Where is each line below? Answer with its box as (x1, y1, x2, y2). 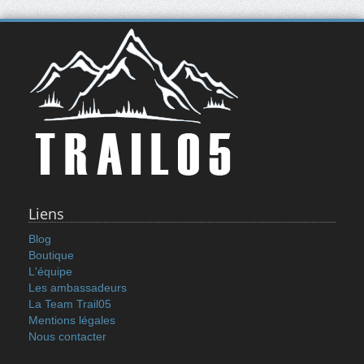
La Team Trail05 (28, 297, 111, 311)
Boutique (28, 249, 74, 262)
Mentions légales (28, 314, 115, 327)
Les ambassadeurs (28, 281, 127, 295)
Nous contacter (28, 330, 106, 344)
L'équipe (28, 265, 72, 279)
